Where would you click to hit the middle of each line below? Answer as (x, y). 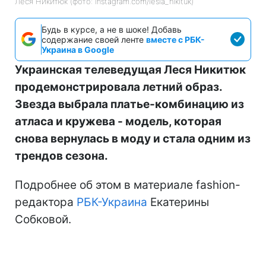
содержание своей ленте (94, 39)
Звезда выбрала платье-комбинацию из (129, 104)
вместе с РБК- (175, 39)
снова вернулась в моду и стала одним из (133, 138)
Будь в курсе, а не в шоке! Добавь (112, 29)
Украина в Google (78, 49)
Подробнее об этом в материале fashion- (128, 185)
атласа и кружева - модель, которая (118, 121)
